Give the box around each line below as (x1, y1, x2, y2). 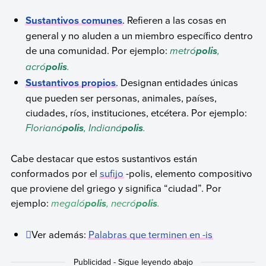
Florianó (26, 120, 63, 135)
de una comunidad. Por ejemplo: (26, 43, 170, 57)
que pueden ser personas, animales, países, (26, 90, 217, 104)
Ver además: (31, 227, 89, 241)
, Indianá (84, 120, 122, 135)
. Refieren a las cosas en (122, 12, 227, 27)
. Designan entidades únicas (116, 75, 239, 89)
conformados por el (10, 166, 100, 180)
